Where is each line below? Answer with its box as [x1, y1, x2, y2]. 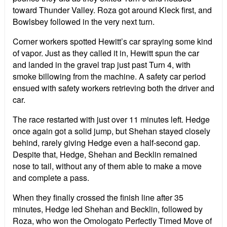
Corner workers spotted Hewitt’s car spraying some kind [13, 35, 212, 48]
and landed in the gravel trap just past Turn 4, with [13, 59, 191, 71]
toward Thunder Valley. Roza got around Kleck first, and [13, 4, 212, 16]
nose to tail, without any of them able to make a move [13, 160, 202, 172]
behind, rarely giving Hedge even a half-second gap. [13, 137, 200, 149]
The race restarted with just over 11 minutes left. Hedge [13, 113, 210, 126]
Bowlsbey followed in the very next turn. [13, 16, 155, 28]
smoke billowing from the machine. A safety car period [13, 70, 206, 83]
